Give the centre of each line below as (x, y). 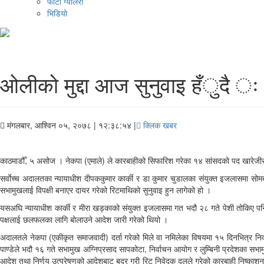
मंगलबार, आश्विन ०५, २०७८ (49, 125)
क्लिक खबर (159, 125)
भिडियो (57, 13)
